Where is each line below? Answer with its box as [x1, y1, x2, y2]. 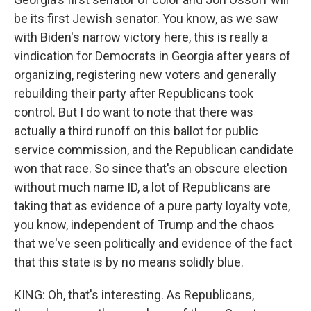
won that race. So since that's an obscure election [14, 161, 287, 176]
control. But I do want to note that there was [14, 105, 253, 119]
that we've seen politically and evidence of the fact [14, 236, 292, 251]
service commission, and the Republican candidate [14, 142, 294, 157]
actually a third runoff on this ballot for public [14, 124, 258, 138]
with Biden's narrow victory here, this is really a [14, 30, 268, 44]
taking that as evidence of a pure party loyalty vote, [14, 199, 290, 213]
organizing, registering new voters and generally [14, 67, 276, 82]
